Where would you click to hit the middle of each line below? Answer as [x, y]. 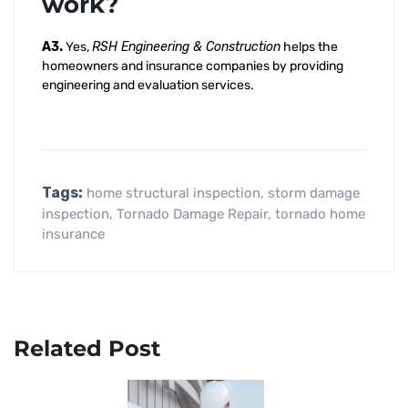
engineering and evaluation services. [148, 85]
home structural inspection [173, 193]
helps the [309, 47]
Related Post [87, 348]
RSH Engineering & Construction [186, 47]
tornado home [320, 214]
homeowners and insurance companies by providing [193, 66]
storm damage [314, 193]
